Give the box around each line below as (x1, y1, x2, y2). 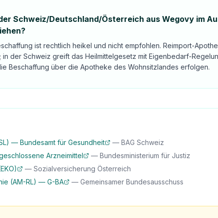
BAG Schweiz (121, 138, 164, 146)
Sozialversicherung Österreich (34, 164, 131, 173)
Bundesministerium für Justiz (100, 151, 190, 160)
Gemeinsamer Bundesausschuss (80, 178, 183, 186)
